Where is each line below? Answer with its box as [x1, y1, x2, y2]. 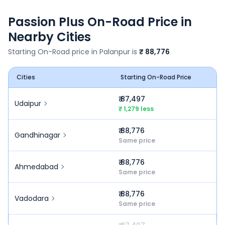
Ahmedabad [15, 162, 58, 172]
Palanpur [99, 47, 130, 57]
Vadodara [15, 193, 49, 203]
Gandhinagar [15, 130, 60, 140]
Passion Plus [8, 14, 84, 30]
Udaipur [15, 98, 41, 108]
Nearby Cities [8, 29, 91, 45]
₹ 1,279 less [119, 104, 154, 113]
